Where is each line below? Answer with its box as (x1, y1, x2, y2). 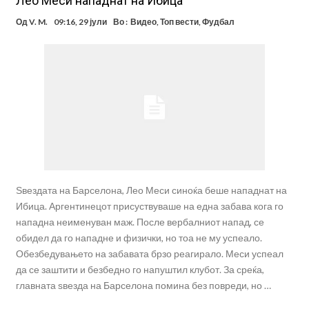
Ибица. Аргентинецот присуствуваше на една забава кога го (15, 200, 283, 212)
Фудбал (201, 17, 235, 28)
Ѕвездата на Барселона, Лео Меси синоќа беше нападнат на (15, 184, 287, 197)
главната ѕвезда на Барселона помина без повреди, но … (15, 279, 271, 292)
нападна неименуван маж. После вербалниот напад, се (15, 216, 264, 228)
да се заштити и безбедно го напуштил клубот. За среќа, (15, 263, 264, 276)
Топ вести (159, 17, 199, 28)
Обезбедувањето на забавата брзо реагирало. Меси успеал (15, 248, 283, 260)
